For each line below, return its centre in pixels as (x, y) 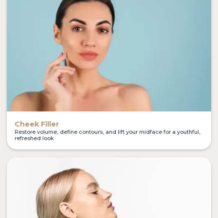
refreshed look (34, 138)
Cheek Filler (37, 124)
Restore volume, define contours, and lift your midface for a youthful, (108, 132)
